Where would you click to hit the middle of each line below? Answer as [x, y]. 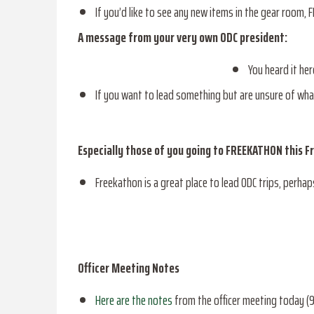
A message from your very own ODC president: [182, 37]
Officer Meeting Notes [128, 268]
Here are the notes [134, 300]
